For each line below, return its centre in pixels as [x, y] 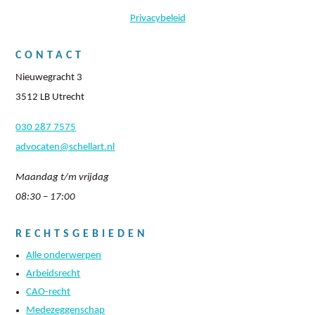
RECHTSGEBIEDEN [82, 234]
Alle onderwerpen [64, 256]
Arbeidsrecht [53, 274]
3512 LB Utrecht [50, 98]
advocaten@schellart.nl [65, 148]
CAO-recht [49, 292]
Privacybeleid [157, 19]
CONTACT [50, 56]
